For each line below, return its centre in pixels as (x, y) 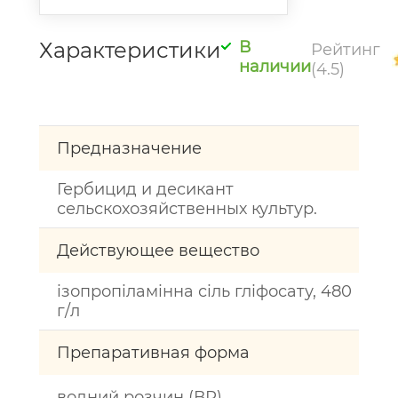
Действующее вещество (158, 251)
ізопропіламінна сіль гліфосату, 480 (204, 291)
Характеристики (130, 50)
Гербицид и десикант (145, 189)
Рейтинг (346, 49)
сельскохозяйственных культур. (187, 209)
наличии (275, 67)
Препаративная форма (153, 353)
